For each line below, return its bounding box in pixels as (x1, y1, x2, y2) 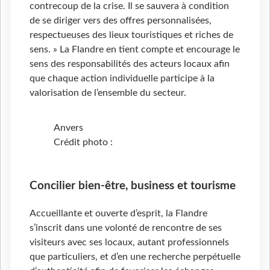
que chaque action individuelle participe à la (30, 74, 215, 84)
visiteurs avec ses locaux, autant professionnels (30, 237, 229, 247)
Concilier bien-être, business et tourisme (30, 180, 236, 192)
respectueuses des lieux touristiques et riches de (30, 30, 233, 40)
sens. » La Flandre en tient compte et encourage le (30, 45, 240, 55)
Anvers (54, 123, 83, 133)
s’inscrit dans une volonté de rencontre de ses (30, 222, 222, 233)
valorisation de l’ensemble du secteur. (30, 88, 186, 98)
